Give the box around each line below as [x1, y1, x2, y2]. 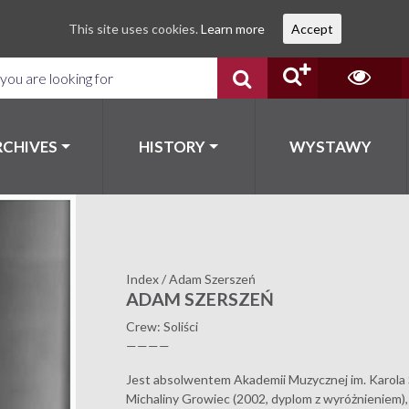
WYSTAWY [289, 137, 372, 156]
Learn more [200, 21, 265, 37]
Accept [290, 21, 333, 37]
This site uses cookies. [68, 21, 201, 37]
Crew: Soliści [126, 319, 199, 334]
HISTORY [139, 137, 206, 156]
